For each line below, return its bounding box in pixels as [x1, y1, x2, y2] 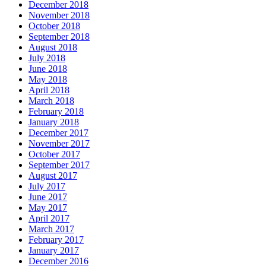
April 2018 [28, 85, 69, 96]
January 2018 [28, 117, 79, 128]
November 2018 [28, 10, 90, 21]
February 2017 [28, 235, 84, 245]
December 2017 [28, 128, 88, 138]
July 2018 [28, 53, 65, 64]
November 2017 [28, 138, 90, 149]
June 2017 [28, 192, 67, 202]
